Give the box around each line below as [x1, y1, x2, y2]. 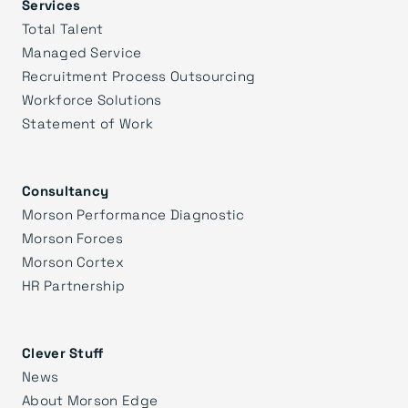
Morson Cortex [22, 251, 124, 270]
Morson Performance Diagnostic [22, 204, 245, 223]
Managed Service [22, 42, 142, 61]
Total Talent [22, 18, 104, 37]
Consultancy [22, 180, 109, 199]
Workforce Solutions [22, 89, 162, 108]
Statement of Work [22, 113, 154, 132]
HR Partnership [22, 275, 126, 294]
